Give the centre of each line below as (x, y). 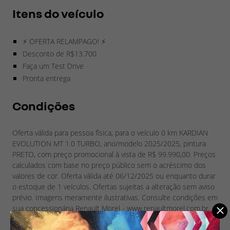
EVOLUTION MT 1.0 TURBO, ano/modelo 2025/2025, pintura (109, 143)
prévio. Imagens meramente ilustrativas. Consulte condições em (115, 197)
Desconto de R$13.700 (60, 53)
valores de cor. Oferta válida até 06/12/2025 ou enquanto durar (114, 176)
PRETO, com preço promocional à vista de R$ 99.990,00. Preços (114, 154)
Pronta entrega (46, 78)
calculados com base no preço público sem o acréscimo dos (109, 165)
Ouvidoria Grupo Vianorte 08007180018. (77, 219)
